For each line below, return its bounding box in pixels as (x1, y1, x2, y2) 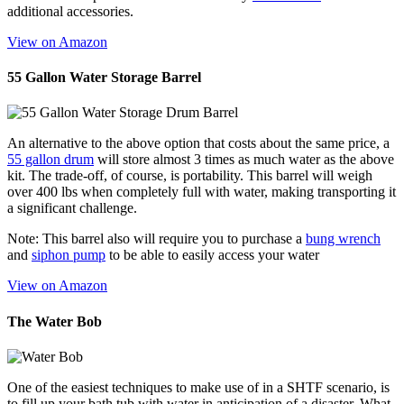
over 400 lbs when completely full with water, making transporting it (7, 184, 396, 200)
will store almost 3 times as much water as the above (94, 151, 394, 168)
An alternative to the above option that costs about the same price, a (7, 135, 390, 151)
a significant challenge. (7, 200, 137, 216)
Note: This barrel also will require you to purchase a (7, 231, 306, 247)
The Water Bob (7, 313, 102, 329)
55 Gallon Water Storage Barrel (7, 69, 201, 86)
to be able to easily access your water (106, 247, 319, 263)
